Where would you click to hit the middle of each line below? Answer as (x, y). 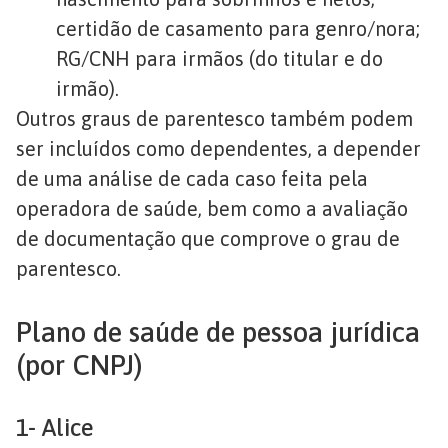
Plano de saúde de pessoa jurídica (218, 332)
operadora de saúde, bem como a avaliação (212, 209)
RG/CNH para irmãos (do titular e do (219, 59)
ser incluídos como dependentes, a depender (218, 149)
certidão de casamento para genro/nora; (238, 29)
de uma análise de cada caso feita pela (192, 179)
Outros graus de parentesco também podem (214, 119)
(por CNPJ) (79, 365)
